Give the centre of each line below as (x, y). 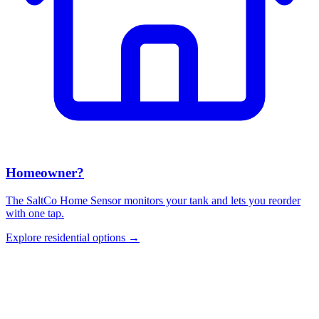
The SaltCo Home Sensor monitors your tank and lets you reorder (153, 201)
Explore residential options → (73, 238)
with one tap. (35, 214)
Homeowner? (45, 173)
